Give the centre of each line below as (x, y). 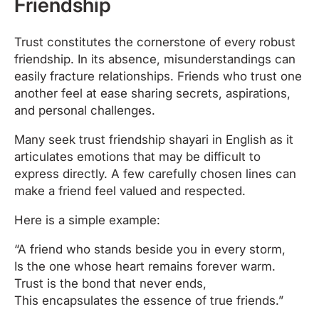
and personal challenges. (85, 110)
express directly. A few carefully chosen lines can (155, 173)
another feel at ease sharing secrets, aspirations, (152, 93)
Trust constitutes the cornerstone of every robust (155, 42)
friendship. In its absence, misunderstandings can (155, 59)
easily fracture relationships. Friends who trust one (158, 76)
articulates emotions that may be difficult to (137, 156)
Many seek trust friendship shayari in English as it (154, 139)
